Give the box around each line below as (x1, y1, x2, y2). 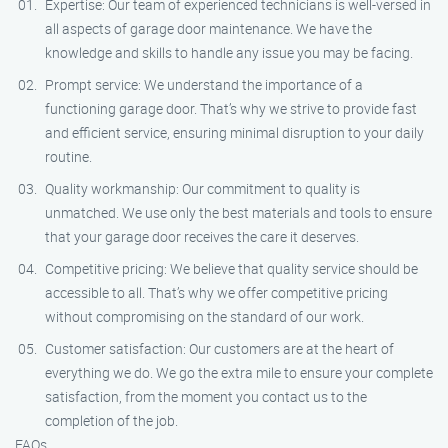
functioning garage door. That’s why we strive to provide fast (45, 99, 417, 118)
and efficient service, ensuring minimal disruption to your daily (45, 123, 424, 142)
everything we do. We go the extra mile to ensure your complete (45, 363, 433, 382)
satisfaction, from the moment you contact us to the (45, 387, 367, 406)
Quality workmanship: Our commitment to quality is (45, 179, 360, 198)
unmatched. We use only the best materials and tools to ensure (45, 203, 432, 222)
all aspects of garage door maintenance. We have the (45, 19, 372, 38)
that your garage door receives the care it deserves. (45, 227, 359, 246)
